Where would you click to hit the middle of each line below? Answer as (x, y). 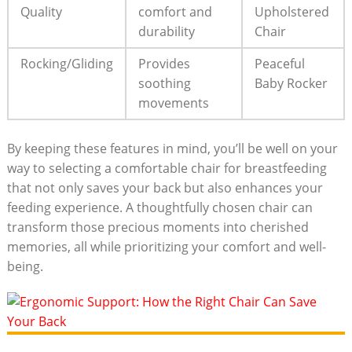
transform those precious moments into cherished (158, 227)
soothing (164, 84)
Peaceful (279, 64)
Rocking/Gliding (66, 64)
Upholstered (291, 12)
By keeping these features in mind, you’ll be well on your (172, 149)
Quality (41, 12)
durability (166, 32)
